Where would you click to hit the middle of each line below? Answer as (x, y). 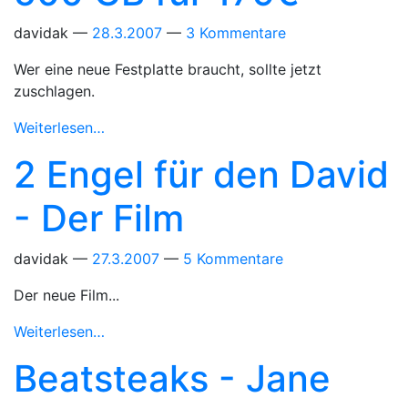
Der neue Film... (66, 295)
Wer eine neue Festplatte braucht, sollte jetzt (168, 69)
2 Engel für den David (201, 174)
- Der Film (99, 218)
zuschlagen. (54, 91)
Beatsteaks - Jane (172, 378)
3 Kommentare (236, 33)
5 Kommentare (233, 259)
